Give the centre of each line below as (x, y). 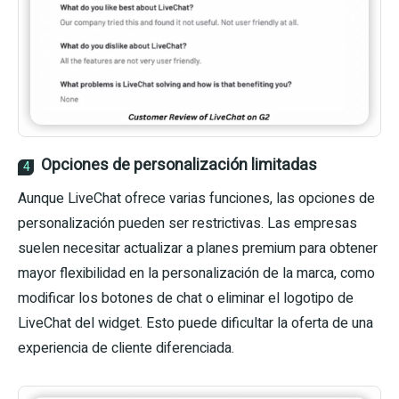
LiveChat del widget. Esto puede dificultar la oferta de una (195, 323)
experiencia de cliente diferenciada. (126, 348)
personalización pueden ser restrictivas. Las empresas (187, 223)
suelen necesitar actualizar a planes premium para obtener (198, 248)
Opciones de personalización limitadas (179, 165)
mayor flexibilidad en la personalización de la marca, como (196, 273)
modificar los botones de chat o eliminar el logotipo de (186, 298)
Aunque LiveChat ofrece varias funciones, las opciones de (196, 198)
